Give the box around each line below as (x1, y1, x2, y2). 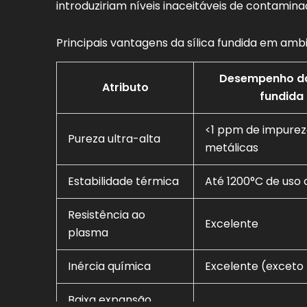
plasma (68, 225, 108, 241)
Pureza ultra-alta (68, 131, 160, 147)
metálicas (205, 140, 258, 156)
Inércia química (68, 258, 151, 275)
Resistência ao (68, 207, 145, 223)
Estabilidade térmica (68, 173, 179, 190)
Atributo (101, 79, 149, 96)
